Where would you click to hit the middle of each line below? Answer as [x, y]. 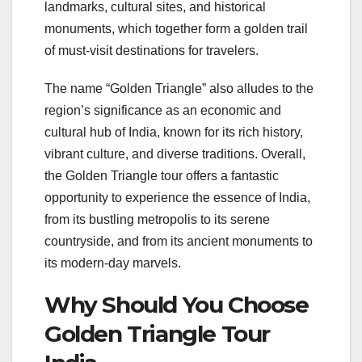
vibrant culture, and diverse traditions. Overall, [175, 154]
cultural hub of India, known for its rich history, [174, 133]
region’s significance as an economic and [163, 111]
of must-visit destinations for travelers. [153, 51]
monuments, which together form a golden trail [176, 29]
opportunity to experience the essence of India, [177, 198]
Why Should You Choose [177, 305]
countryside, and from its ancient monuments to [179, 242]
